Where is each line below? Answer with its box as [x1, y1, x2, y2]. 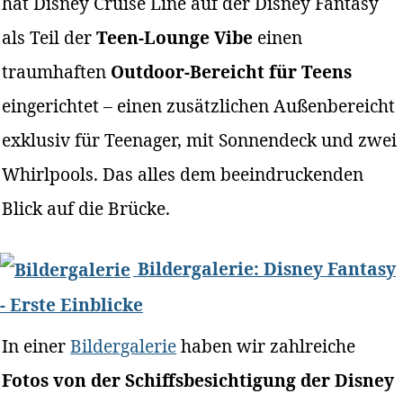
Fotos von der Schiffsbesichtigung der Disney [2, 368, 395, 393]
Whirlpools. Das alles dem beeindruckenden [2, 161, 364, 186]
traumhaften [2, 58, 112, 84]
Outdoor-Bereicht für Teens [111, 58, 353, 84]
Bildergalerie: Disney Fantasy [133, 255, 396, 281]
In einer [2, 334, 71, 359]
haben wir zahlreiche [176, 334, 356, 359]
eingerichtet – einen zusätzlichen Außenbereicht [2, 93, 396, 118]
